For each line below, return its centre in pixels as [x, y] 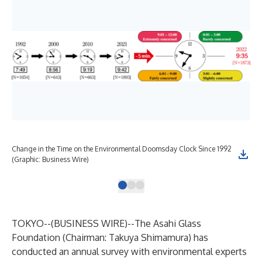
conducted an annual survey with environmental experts [129, 251]
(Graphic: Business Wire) [50, 159]
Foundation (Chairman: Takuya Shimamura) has [110, 237]
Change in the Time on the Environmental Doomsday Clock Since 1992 [122, 149]
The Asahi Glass [168, 223]
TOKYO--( [33, 223]
